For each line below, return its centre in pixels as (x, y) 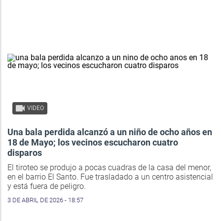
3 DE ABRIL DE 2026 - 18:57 (45, 200)
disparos (25, 152)
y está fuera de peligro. (47, 186)
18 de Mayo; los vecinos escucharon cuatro (93, 142)
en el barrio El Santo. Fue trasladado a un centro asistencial (110, 177)
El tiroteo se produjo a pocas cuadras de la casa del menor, (109, 167)
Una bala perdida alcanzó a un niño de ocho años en (110, 132)
